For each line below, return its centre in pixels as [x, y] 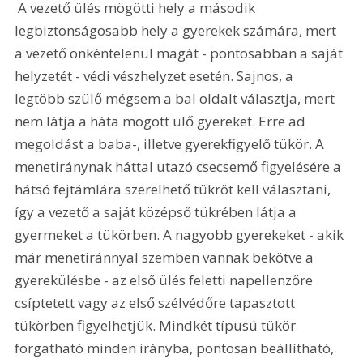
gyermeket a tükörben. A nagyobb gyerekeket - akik [181, 235]
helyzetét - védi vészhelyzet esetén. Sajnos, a [156, 76]
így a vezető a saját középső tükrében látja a [158, 212]
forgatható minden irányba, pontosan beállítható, [176, 348]
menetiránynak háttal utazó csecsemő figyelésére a [180, 167]
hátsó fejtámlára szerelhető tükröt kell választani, [175, 190]
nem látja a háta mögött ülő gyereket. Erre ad [162, 122]
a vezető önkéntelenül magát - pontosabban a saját [181, 53]
